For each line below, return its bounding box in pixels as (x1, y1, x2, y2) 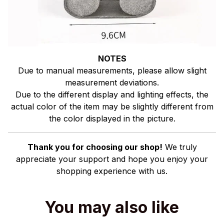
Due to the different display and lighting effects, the (15, 89, 208, 100)
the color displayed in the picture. (48, 113, 175, 124)
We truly (162, 142, 197, 152)
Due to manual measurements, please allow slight (17, 65, 206, 76)
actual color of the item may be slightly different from (10, 101, 213, 112)
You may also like (45, 197, 179, 217)
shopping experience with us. (56, 166, 167, 176)
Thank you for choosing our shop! (27, 142, 162, 152)
